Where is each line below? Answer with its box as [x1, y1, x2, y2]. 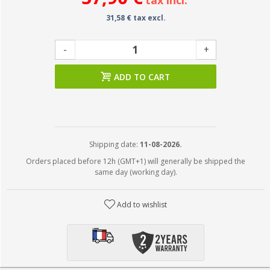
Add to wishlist [117, 199, 168, 210]
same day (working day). [94, 167, 177, 177]
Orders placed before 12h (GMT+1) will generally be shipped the [26, 156, 245, 166]
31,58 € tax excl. [105, 13, 166, 23]
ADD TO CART [114, 71, 170, 83]
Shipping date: [89, 139, 140, 149]
